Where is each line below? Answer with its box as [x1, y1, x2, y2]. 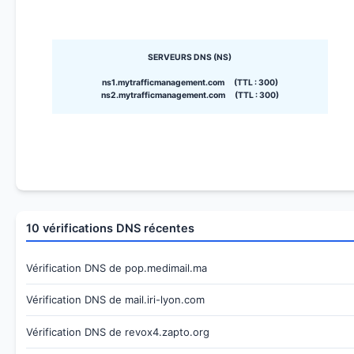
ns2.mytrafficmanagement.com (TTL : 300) [100, 90, 279, 101]
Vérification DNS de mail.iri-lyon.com [25, 293, 205, 307]
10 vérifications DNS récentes [25, 220, 194, 235]
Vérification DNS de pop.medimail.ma [25, 261, 207, 274]
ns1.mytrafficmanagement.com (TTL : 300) [101, 77, 278, 88]
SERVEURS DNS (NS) [148, 52, 232, 63]
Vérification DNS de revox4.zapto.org [25, 325, 209, 338]
